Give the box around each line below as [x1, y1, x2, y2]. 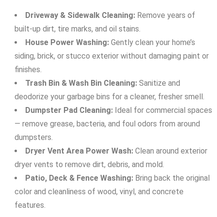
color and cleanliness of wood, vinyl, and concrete [15, 187, 184, 197]
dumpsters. [15, 133, 53, 142]
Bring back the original [133, 173, 210, 183]
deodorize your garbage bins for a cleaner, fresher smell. [15, 92, 204, 102]
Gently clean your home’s [109, 38, 195, 47]
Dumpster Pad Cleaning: [25, 106, 113, 115]
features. [15, 201, 46, 210]
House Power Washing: [25, 38, 109, 47]
